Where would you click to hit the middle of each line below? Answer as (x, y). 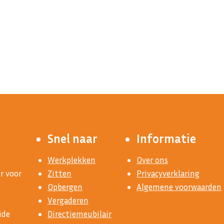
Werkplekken (71, 160)
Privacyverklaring (168, 173)
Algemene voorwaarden (179, 187)
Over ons (152, 160)
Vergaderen (68, 200)
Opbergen (65, 187)
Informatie (166, 139)
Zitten (59, 173)
